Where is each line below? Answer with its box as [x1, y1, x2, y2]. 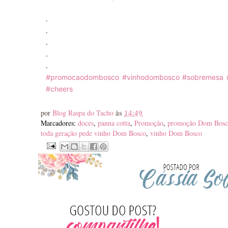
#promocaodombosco [46, 72, 119, 81]
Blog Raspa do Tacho [52, 107, 116, 118]
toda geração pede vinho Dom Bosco [41, 128, 146, 138]
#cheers [46, 84, 73, 93]
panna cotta [98, 118, 130, 128]
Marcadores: [41, 118, 78, 128]
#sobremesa [182, 72, 224, 81]
